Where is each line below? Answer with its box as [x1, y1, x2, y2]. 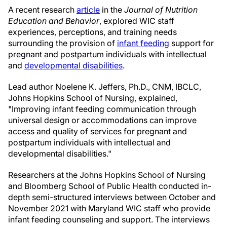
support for [169, 38, 214, 48]
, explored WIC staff [99, 16, 174, 26]
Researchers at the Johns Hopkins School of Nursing [8, 170, 206, 180]
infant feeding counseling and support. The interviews [8, 214, 210, 224]
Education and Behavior [8, 16, 99, 26]
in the [100, 5, 124, 15]
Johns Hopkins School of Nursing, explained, [8, 93, 177, 103]
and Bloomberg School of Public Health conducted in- [8, 181, 211, 191]
